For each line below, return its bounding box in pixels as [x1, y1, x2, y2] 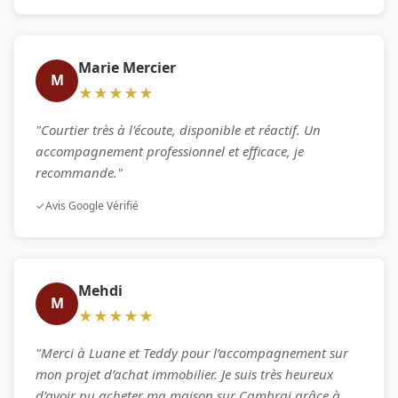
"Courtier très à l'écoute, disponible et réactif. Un [36, 120, 321, 139]
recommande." [36, 163, 123, 181]
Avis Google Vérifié [45, 197, 139, 213]
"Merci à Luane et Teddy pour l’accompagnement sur [36, 343, 348, 362]
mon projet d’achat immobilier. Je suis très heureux [36, 364, 333, 383]
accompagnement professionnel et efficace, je [36, 141, 304, 160]
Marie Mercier [78, 57, 176, 77]
